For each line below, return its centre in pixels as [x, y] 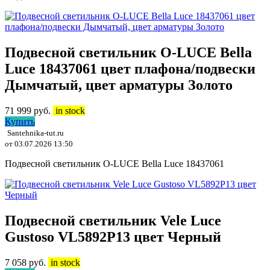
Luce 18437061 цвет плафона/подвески [130, 69]
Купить [20, 122]
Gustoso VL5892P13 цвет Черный [113, 237]
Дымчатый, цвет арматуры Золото [119, 85]
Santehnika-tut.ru [36, 133]
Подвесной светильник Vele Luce [113, 221]
